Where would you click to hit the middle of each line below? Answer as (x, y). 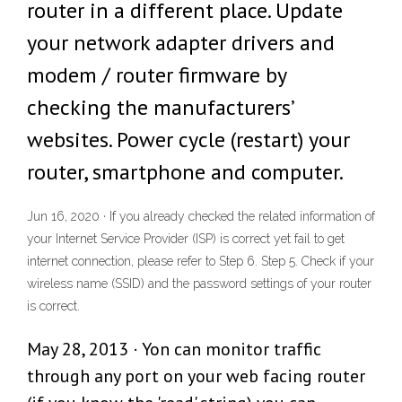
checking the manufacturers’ (160, 107)
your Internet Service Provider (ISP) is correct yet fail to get (186, 239)
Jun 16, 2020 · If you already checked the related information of (201, 217)
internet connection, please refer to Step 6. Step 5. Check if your (201, 262)
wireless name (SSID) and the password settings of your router (199, 284)
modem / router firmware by (157, 75)
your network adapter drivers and (181, 43)
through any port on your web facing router (196, 376)
